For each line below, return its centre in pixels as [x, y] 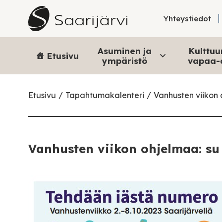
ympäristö [125, 60]
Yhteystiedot [188, 19]
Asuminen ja [125, 51]
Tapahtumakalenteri [105, 95]
